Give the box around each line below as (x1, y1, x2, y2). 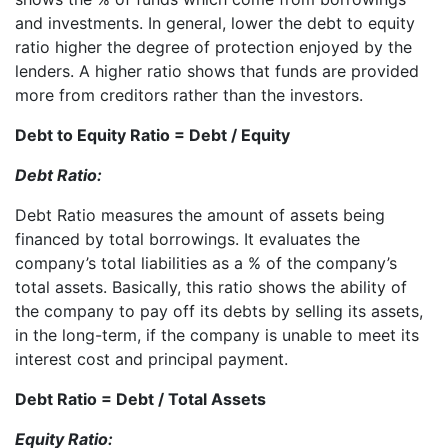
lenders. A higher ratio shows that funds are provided (15, 61, 419, 82)
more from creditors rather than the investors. (15, 85, 363, 106)
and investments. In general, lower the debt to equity (15, 13, 415, 34)
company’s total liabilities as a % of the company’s (15, 253, 397, 274)
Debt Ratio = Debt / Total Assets (15, 389, 266, 410)
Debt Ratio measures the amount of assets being (15, 205, 385, 226)
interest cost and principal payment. (15, 349, 288, 370)
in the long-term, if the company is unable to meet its (15, 325, 419, 346)
